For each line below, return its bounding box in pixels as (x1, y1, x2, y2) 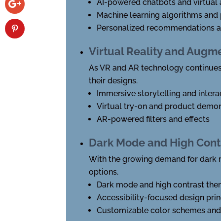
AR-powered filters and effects (97, 114, 210, 124)
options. (89, 167, 119, 177)
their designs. (89, 75, 138, 85)
